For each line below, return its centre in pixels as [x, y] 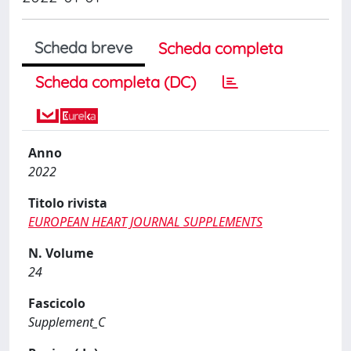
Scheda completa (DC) [116, 81]
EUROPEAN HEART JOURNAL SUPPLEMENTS [145, 221]
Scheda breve [83, 47]
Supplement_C [67, 322]
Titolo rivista [68, 203]
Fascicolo [57, 303]
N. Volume [61, 253]
